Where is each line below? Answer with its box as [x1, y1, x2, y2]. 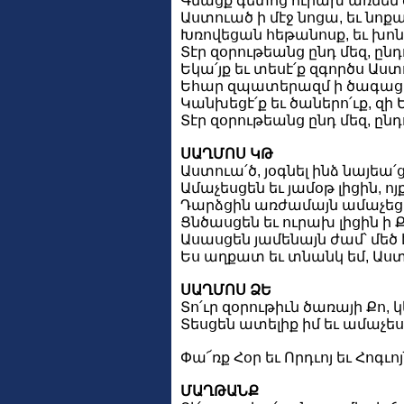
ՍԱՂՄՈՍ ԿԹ [180, 145, 273, 161]
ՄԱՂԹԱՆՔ [180, 382, 259, 399]
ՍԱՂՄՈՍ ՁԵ [180, 281, 271, 298]
